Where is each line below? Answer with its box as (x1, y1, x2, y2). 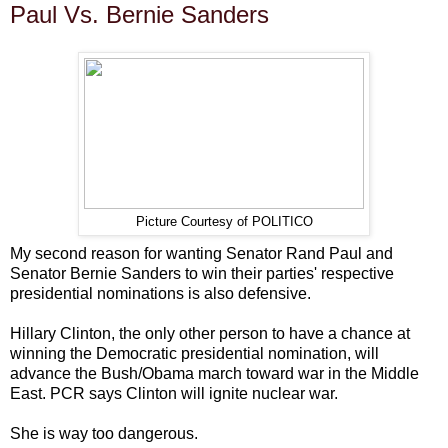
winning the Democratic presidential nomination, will (10, 345, 379, 363)
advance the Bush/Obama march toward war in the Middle (10, 365, 419, 383)
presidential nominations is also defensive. (10, 285, 311, 303)
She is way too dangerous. (10, 425, 198, 443)
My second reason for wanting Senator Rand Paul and (10, 245, 393, 263)
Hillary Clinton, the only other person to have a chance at (10, 325, 410, 343)
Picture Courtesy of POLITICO (135, 215, 313, 230)
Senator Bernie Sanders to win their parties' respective (10, 265, 394, 283)
